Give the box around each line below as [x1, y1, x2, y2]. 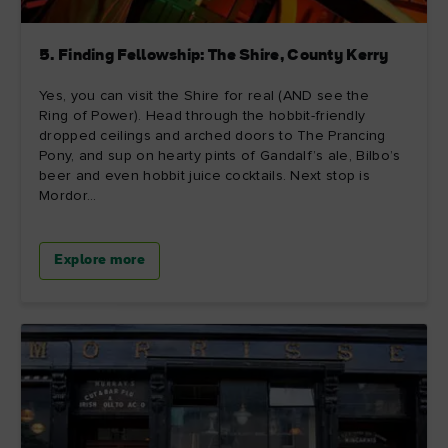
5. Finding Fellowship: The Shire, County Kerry [39, 47, 389, 64]
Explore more [54, 252, 145, 268]
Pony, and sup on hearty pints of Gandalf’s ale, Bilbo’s [39, 148, 401, 163]
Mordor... [39, 188, 97, 203]
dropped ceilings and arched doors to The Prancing [39, 128, 386, 143]
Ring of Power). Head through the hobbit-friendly [39, 108, 366, 123]
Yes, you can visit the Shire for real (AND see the [39, 88, 369, 103]
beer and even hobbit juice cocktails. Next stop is [39, 168, 370, 183]
